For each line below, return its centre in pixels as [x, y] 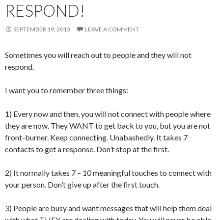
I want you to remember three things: [67, 90]
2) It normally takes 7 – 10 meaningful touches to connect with [108, 173]
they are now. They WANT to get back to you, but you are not [108, 125]
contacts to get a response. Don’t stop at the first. [87, 149]
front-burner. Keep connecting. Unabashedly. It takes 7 [96, 137]
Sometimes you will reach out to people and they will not [98, 55]
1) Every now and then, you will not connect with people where [108, 114]
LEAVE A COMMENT [112, 29]
